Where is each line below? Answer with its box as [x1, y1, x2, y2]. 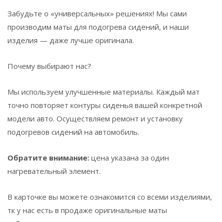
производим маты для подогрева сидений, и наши [7, 22, 189, 32]
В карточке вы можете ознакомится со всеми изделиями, [7, 192, 212, 202]
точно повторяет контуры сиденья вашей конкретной [7, 100, 202, 110]
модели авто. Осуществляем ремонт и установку [7, 113, 183, 123]
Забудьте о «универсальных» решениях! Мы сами [7, 8, 187, 18]
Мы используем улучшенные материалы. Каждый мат [7, 87, 200, 97]
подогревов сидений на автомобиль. [7, 127, 139, 137]
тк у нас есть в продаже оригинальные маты [7, 205, 167, 215]
